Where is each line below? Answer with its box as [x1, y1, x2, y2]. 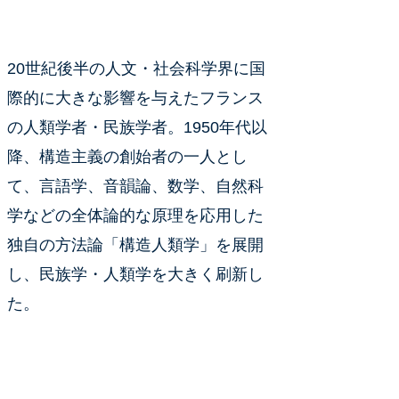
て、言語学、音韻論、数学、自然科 [7, 177, 264, 196]
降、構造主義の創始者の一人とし [7, 148, 248, 167]
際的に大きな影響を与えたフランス [7, 89, 264, 108]
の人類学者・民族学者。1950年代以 [7, 118, 267, 137]
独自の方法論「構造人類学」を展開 [7, 236, 264, 255]
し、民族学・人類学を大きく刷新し [7, 265, 264, 284]
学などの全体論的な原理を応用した [7, 207, 264, 225]
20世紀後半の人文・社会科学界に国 [7, 60, 265, 78]
